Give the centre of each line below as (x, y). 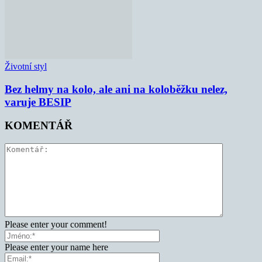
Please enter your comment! (56, 225)
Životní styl (26, 67)
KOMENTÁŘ (39, 126)
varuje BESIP (38, 102)
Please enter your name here (56, 247)
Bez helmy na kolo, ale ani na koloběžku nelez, (116, 89)
